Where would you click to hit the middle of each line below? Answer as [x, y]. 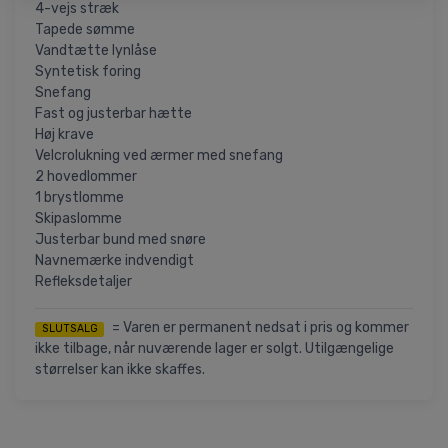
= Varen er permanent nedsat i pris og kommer [261, 328]
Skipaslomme [78, 219]
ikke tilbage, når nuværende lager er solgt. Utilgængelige [214, 349]
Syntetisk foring [88, 72]
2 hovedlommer [86, 177]
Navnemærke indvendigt [114, 261]
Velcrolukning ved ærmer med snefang [159, 156]
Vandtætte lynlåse [96, 51]
